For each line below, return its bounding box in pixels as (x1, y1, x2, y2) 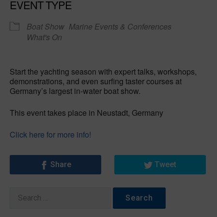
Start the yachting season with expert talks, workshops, (10, 66, 197, 77)
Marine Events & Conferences (69, 21, 171, 32)
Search (9, 188, 32, 197)
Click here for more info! (10, 129, 91, 140)
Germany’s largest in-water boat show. (10, 85, 140, 96)
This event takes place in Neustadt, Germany (10, 107, 163, 118)
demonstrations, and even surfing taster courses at (10, 76, 182, 87)
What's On (27, 31, 62, 43)
